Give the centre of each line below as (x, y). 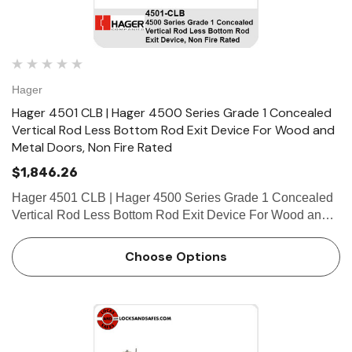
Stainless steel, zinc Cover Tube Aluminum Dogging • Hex (69, 249)
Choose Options (176, 257)
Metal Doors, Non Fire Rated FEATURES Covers (149, 232)
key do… (37, 267)
